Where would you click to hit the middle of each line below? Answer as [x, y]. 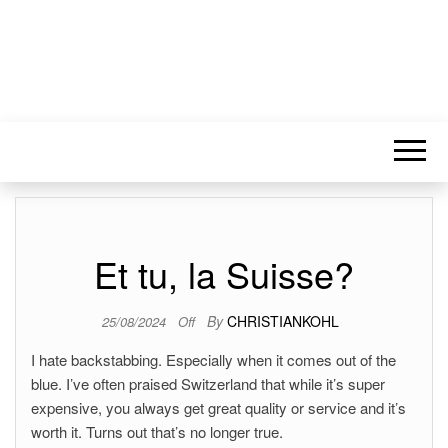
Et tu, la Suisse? [224, 273]
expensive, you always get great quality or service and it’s [218, 407]
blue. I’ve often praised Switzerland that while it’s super [208, 383]
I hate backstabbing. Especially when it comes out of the [213, 359]
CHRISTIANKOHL [282, 321]
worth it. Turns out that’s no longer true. [157, 431]
